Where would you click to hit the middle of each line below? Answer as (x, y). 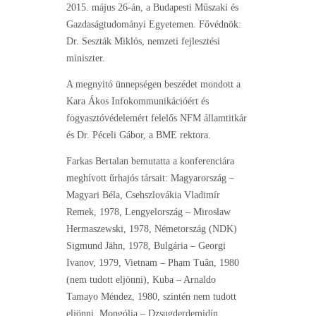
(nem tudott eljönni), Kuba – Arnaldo (141, 280)
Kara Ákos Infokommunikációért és (138, 102)
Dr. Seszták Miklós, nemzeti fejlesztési (143, 42)
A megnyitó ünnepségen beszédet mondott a (153, 85)
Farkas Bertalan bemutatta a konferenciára (150, 162)
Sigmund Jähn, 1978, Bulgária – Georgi (146, 246)
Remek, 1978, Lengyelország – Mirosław (148, 212)
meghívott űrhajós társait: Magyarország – (150, 178)
